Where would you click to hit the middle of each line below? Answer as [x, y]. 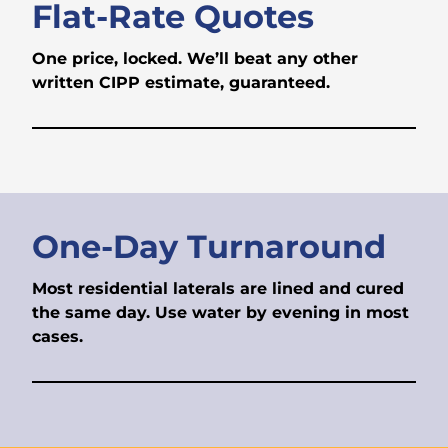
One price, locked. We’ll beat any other [195, 59]
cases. [57, 337]
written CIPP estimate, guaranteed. [181, 83]
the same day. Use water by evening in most [220, 313]
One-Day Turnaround [209, 247]
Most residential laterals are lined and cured [218, 289]
